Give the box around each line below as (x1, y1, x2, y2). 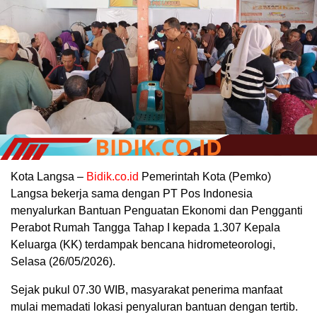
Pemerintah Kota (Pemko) (139, 171, 271, 183)
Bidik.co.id (86, 171, 139, 183)
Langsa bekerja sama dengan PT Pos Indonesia (11, 188, 253, 200)
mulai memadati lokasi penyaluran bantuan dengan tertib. (11, 301, 298, 313)
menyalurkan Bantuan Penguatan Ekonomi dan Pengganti (11, 204, 303, 217)
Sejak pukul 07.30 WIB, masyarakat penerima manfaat (11, 284, 282, 296)
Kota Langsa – (11, 171, 86, 183)
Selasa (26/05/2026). (11, 255, 115, 268)
